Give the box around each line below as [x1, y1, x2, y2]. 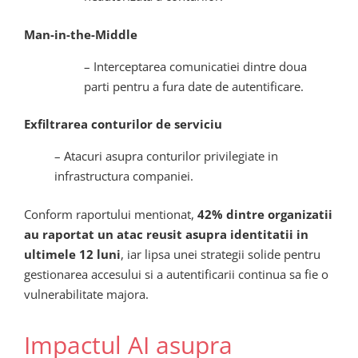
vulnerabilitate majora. [24, 285, 149, 302]
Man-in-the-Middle [24, 26, 137, 42]
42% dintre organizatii [197, 205, 332, 222]
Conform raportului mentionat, [24, 205, 197, 222]
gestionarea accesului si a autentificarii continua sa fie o [24, 265, 328, 282]
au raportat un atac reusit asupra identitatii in [24, 225, 308, 242]
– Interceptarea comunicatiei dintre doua [84, 58, 307, 74]
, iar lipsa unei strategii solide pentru [121, 245, 320, 262]
